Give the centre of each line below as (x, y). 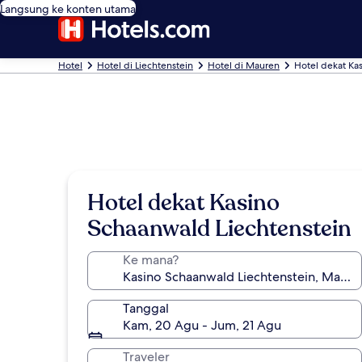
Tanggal (146, 308)
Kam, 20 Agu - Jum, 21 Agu (202, 325)
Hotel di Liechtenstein (145, 65)
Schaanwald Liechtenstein (219, 229)
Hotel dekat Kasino (183, 203)
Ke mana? (151, 260)
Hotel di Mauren (244, 65)
